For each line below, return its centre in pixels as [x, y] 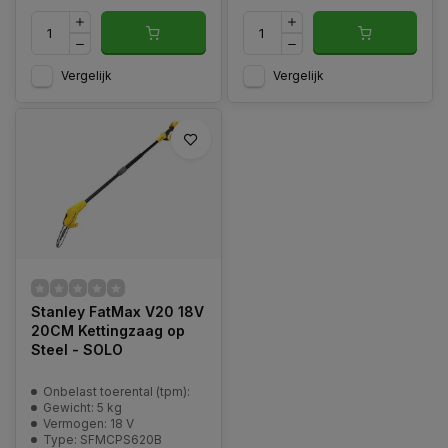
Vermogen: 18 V [88, 423]
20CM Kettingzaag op [108, 330]
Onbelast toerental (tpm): [116, 391]
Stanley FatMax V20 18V [117, 311]
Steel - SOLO [77, 349]
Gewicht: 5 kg [82, 407]
